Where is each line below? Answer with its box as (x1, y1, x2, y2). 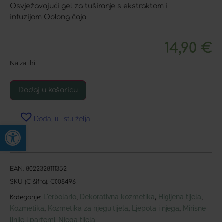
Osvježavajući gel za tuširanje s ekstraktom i (10, 2, 167, 10)
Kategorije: (10, 193, 41, 201)
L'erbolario (43, 192, 76, 201)
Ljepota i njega (132, 204, 179, 212)
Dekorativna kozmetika (80, 192, 155, 201)
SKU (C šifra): (10, 178, 50, 185)
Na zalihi (10, 59, 35, 67)
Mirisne (183, 204, 206, 212)
